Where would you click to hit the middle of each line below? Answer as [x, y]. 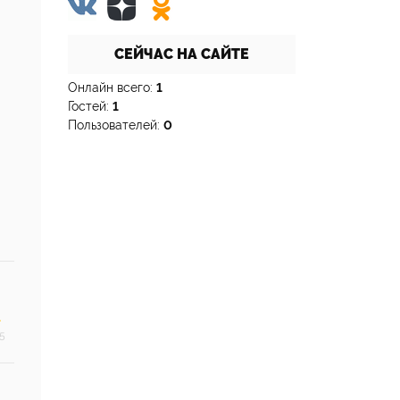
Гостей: [90, 106]
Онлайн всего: [112, 87]
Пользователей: [116, 125]
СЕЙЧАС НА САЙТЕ [182, 54]
